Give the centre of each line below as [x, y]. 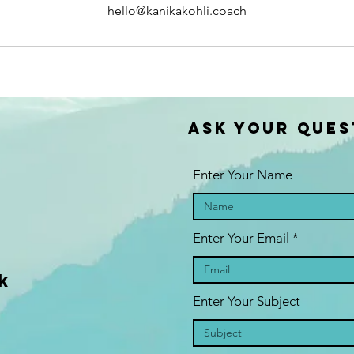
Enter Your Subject [247, 301]
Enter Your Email [241, 238]
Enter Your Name [243, 175]
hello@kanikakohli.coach [177, 11]
